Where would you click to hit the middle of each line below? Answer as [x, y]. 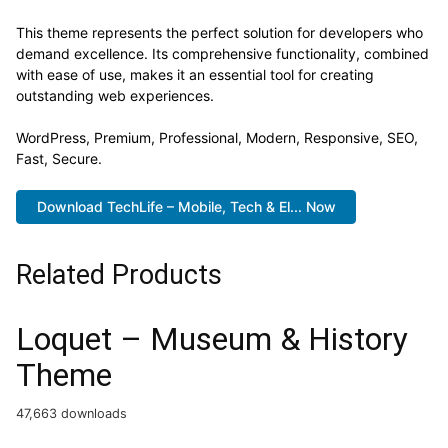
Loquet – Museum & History [212, 339]
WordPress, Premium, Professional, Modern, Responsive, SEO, [217, 137]
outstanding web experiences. [115, 95]
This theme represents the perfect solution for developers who [219, 32]
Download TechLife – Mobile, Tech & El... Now [186, 206]
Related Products [119, 275]
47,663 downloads [71, 414]
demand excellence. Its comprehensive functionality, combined [222, 53]
